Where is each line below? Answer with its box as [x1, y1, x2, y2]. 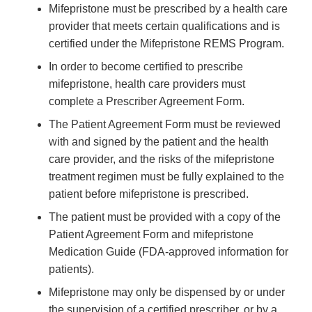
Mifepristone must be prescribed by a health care [49, 3, 288, 15]
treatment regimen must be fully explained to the [49, 171, 284, 183]
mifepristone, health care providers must [49, 78, 245, 91]
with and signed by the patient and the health [49, 136, 269, 148]
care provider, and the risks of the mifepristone [49, 153, 274, 166]
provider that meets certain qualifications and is [49, 20, 280, 33]
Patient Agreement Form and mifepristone [49, 228, 253, 241]
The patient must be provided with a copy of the [49, 211, 281, 224]
